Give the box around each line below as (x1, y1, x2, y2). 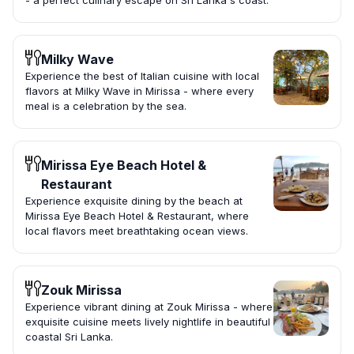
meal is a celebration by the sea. (25, 100, 186, 113)
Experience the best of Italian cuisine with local (25, 70, 259, 83)
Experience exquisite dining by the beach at (25, 194, 243, 208)
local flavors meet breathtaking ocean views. (25, 224, 248, 238)
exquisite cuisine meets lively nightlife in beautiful (25, 315, 270, 329)
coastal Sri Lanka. (25, 330, 113, 344)
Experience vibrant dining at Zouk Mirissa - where (25, 300, 273, 314)
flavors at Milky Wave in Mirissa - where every (25, 85, 254, 98)
